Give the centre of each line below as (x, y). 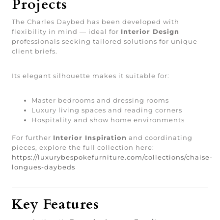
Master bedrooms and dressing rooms (100, 100)
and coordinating (160, 137)
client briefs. (35, 51)
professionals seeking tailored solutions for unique (105, 41)
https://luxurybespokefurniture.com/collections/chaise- (112, 157)
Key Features (55, 204)
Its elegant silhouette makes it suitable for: (91, 76)
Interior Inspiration (90, 137)
